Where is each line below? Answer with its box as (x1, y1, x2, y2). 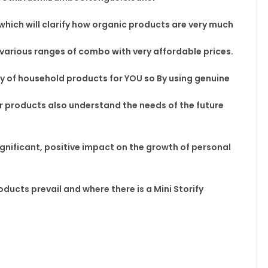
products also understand (4, 99, 123, 111)
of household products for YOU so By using (6, 72, 194, 84)
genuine (194, 72, 230, 84)
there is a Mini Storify (111, 183, 203, 195)
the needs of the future (122, 99, 224, 111)
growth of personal (144, 141, 231, 153)
